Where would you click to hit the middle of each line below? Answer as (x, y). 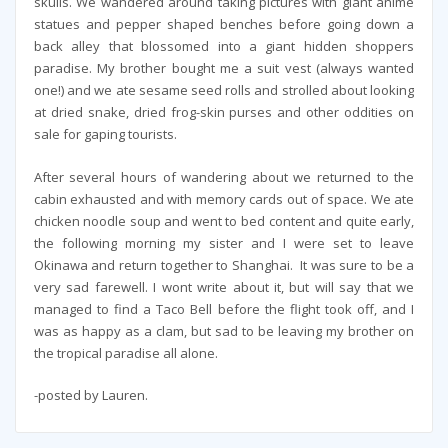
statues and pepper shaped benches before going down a (224, 24)
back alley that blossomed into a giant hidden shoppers (224, 46)
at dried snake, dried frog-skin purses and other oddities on (224, 112)
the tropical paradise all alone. (125, 352)
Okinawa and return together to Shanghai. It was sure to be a (224, 264)
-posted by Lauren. (90, 395)
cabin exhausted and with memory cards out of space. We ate (224, 198)
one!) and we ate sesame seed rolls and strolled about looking (224, 90)
